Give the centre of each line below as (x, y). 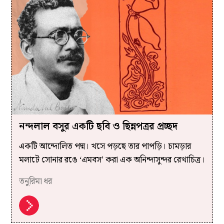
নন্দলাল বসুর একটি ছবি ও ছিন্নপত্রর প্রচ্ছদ (98, 126)
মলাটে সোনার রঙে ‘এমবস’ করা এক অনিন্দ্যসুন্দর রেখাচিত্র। (111, 160)
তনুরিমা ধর (35, 181)
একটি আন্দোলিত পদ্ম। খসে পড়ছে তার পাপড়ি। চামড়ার (105, 146)
